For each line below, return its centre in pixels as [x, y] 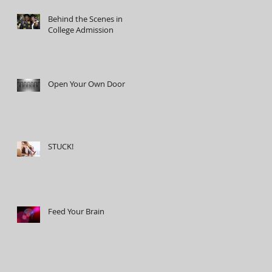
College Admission [81, 30]
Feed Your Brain [76, 211]
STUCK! [61, 146]
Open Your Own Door [87, 84]
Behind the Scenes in [85, 19]
